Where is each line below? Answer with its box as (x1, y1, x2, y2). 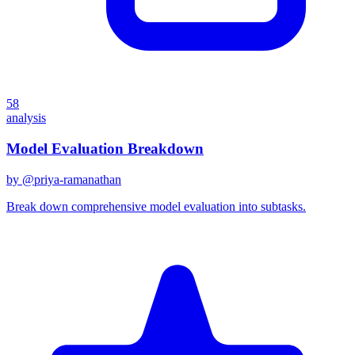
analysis (6, 111, 46, 125)
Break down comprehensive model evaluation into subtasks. (6, 199, 306, 213)
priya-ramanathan (34, 172, 121, 186)
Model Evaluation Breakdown (6, 139, 204, 157)
